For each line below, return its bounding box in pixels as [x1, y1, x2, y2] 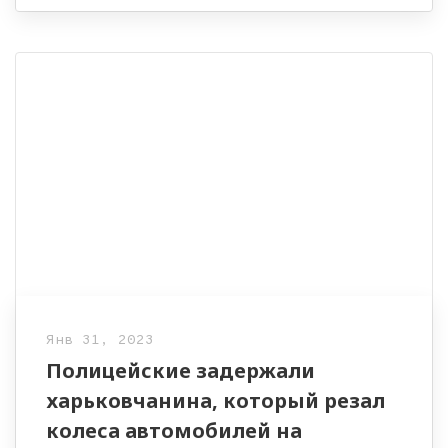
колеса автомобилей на [46, 416, 302, 444]
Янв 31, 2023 [46, 331, 154, 349]
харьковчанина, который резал [46, 386, 385, 414]
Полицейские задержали [46, 356, 315, 384]
